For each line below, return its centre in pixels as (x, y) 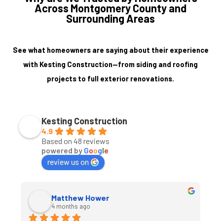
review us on (68, 161)
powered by (63, 150)
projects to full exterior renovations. (110, 79)
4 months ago (71, 206)
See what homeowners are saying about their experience (110, 50)
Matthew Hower (80, 197)
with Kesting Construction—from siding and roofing (110, 64)
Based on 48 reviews (75, 141)
